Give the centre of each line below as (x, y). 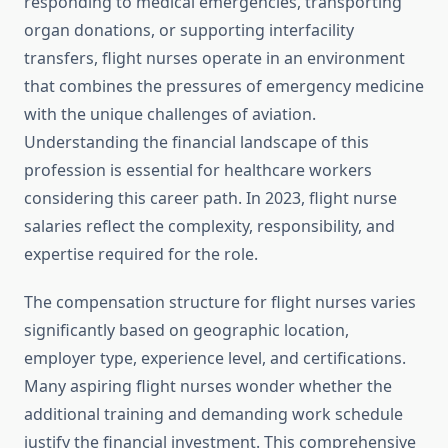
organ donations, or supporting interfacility (189, 30)
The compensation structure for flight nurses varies (220, 302)
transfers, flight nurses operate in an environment (214, 58)
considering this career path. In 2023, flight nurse (210, 198)
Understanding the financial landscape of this (196, 142)
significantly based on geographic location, (186, 330)
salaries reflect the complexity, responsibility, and (209, 226)
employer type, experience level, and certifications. (215, 358)
